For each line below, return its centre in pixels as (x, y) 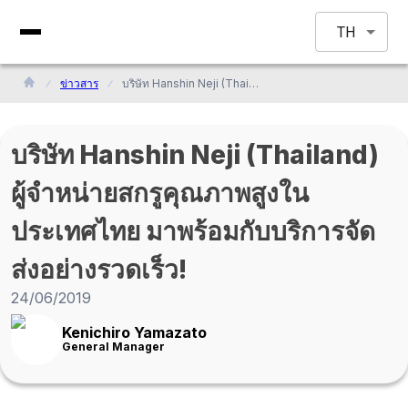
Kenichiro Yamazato (134, 332)
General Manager (113, 347)
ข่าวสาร (79, 83)
